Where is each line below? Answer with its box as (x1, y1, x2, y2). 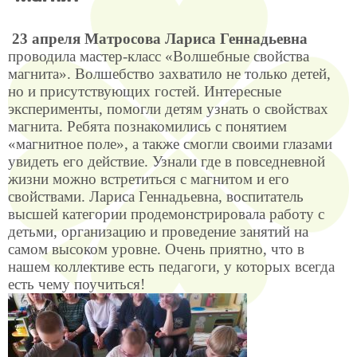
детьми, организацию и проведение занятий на (8, 223, 308, 240)
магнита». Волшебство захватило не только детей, (8, 65, 331, 82)
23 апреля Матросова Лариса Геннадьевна (12, 30, 308, 47)
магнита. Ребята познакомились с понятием (8, 118, 287, 135)
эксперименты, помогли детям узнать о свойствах (8, 100, 328, 117)
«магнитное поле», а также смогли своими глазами (8, 135, 332, 152)
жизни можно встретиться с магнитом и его (8, 171, 289, 187)
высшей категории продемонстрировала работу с (8, 206, 324, 222)
